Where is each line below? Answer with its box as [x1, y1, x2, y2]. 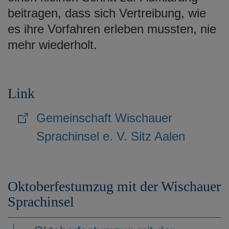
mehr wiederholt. [8, 37, 97, 52]
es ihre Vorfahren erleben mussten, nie [8, 21, 216, 36]
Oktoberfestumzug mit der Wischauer [8, 178, 221, 194]
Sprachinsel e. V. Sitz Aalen [36, 129, 185, 143]
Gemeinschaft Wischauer [36, 110, 172, 125]
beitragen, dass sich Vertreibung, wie [8, 6, 206, 20]
